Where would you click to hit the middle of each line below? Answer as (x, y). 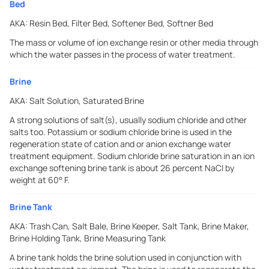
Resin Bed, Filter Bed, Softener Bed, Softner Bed (121, 23)
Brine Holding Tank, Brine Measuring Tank (88, 238)
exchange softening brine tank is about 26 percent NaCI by (122, 168)
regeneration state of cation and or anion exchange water (120, 144)
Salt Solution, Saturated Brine (87, 101)
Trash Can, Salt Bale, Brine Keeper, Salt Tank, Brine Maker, (139, 226)
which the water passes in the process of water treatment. (122, 54)
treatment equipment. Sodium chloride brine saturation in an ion (132, 156)
